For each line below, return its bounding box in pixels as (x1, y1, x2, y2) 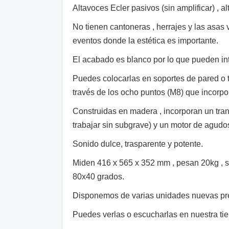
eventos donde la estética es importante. (73, 36, 218, 45)
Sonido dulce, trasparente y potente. (73, 140, 203, 149)
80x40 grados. (73, 172, 124, 181)
